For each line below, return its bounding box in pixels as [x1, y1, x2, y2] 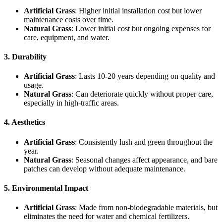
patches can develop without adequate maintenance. [24, 164, 185, 173]
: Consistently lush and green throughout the [75, 137, 213, 146]
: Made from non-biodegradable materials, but [75, 203, 218, 212]
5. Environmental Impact [4, 183, 88, 192]
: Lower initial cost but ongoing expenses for [71, 24, 211, 33]
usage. [24, 81, 44, 90]
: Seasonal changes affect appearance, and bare [71, 155, 218, 164]
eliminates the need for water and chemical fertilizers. [24, 212, 189, 221]
